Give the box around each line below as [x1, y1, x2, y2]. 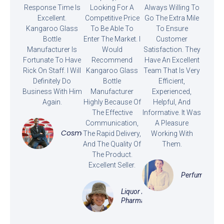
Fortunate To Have [23, 56, 81, 64]
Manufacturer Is [27, 45, 77, 54]
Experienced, [152, 87, 192, 96]
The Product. [91, 150, 132, 159]
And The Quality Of [83, 140, 141, 148]
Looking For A [90, 3, 134, 12]
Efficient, [158, 77, 185, 85]
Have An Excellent [144, 56, 199, 64]
